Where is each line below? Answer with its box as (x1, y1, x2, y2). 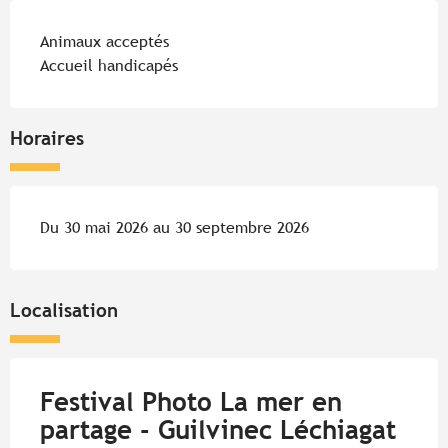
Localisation (10, 298, 118, 321)
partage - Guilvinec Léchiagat (40, 414, 396, 445)
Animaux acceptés (40, 31, 169, 51)
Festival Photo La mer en (40, 386, 342, 417)
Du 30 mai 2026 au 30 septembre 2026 (40, 217, 309, 237)
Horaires (10, 126, 84, 149)
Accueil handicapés (40, 55, 178, 75)
